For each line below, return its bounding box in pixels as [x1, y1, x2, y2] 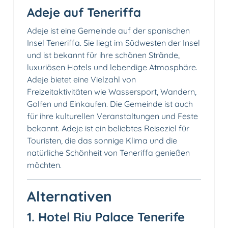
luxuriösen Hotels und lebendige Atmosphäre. [27, 62, 197, 72]
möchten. [27, 159, 62, 170]
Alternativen [27, 187, 112, 205]
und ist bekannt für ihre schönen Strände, [27, 49, 180, 60]
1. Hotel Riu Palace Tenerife [27, 209, 185, 224]
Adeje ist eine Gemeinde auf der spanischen [27, 25, 190, 36]
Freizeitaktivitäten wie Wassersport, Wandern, [27, 86, 196, 97]
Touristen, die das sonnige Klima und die [27, 135, 177, 146]
